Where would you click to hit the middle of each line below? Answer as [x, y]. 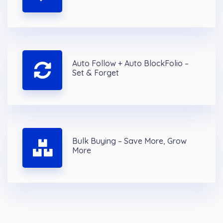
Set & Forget [96, 73]
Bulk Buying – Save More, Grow [129, 141]
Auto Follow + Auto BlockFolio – [130, 63]
